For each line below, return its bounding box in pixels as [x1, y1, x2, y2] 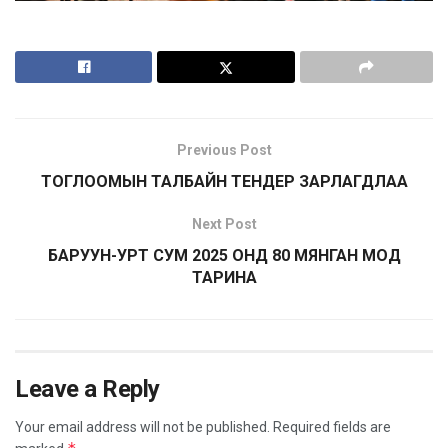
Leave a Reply [15, 374, 160, 403]
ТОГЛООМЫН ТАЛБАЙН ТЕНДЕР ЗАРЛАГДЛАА [40, 171, 408, 191]
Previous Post [176, 141, 272, 158]
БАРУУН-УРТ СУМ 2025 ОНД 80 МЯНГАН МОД [47, 245, 401, 265]
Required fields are [273, 418, 391, 435]
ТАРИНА [191, 267, 257, 287]
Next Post [191, 215, 257, 232]
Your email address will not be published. [15, 418, 270, 435]
